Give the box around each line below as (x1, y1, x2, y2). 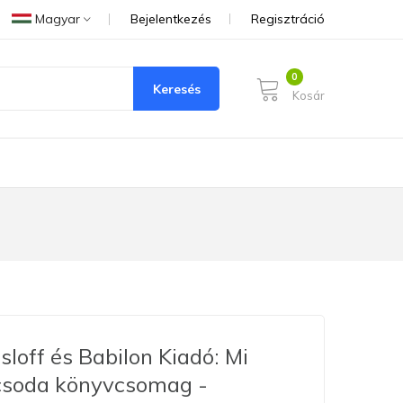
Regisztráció (251, 11, 325, 27)
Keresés (152, 80, 201, 97)
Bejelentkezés (130, 11, 211, 27)
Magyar (31, 11, 84, 27)
